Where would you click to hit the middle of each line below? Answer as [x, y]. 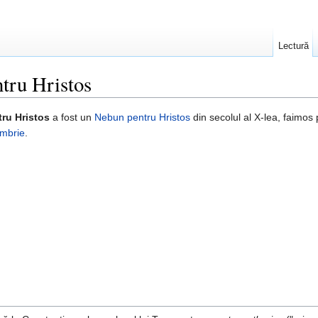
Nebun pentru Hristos [142, 117]
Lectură [293, 46]
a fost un [72, 117]
